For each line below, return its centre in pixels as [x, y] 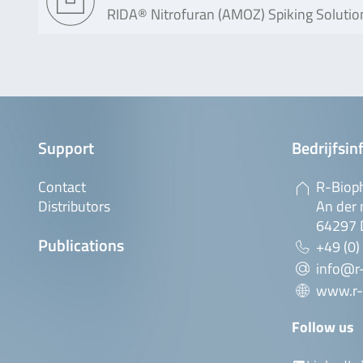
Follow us [322, 327]
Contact [62, 187]
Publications [81, 245]
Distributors [74, 206]
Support [66, 148]
